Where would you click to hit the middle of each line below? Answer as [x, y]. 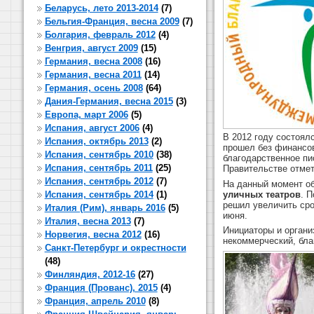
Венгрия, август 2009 [91, 48]
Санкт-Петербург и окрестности [115, 248]
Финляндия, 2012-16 [90, 274]
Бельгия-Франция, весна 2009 [112, 21]
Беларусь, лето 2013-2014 [101, 8]
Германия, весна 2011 [93, 75]
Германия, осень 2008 [94, 88]
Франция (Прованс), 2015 [101, 288]
